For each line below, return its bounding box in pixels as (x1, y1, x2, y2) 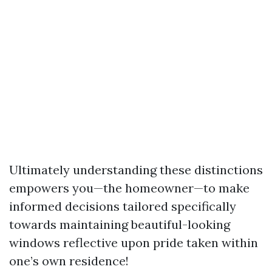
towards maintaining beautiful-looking (9, 217, 230, 232)
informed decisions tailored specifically (9, 199, 236, 214)
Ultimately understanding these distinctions (9, 162, 263, 177)
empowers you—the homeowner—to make (9, 180, 250, 195)
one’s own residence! (9, 253, 129, 268)
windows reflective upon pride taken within (9, 235, 258, 250)
